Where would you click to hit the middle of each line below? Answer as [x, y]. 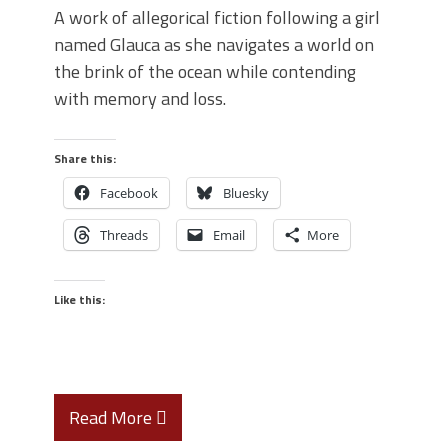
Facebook [129, 193]
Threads [124, 235]
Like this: [79, 299]
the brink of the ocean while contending [205, 71]
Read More [112, 417]
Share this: [85, 158]
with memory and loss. [140, 98]
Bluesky [246, 193]
